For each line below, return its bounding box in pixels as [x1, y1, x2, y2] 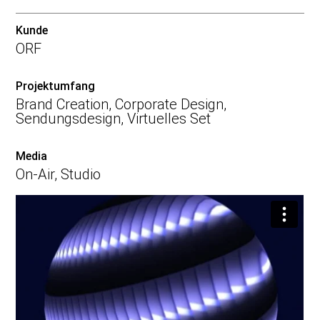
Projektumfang [16, 79, 96, 93]
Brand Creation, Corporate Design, [16, 95, 227, 113]
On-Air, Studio [16, 165, 101, 183]
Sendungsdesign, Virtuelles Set [16, 109, 211, 127]
